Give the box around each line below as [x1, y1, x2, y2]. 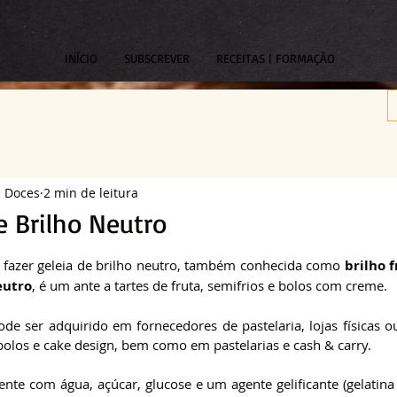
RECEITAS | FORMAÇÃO [215, 51, 335, 66]
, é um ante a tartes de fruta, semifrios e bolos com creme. [32, 276, 387, 295]
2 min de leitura [43, 183, 138, 201]
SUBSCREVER [123, 51, 190, 66]
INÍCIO [64, 51, 97, 66]
